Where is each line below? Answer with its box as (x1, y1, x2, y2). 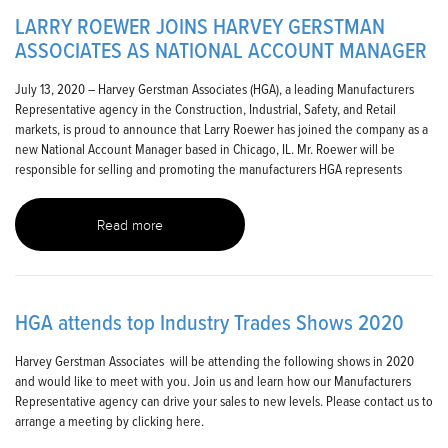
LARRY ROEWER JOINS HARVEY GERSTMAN (15, 10, 385, 44)
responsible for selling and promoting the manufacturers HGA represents (15, 159, 402, 179)
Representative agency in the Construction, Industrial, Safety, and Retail (15, 99, 396, 119)
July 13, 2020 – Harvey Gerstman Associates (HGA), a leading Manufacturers (15, 79, 414, 99)
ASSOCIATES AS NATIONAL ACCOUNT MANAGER (15, 34, 427, 68)
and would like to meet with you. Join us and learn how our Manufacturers (15, 371, 411, 391)
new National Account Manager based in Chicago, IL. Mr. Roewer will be (15, 139, 395, 159)
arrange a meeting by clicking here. (15, 411, 210, 431)
